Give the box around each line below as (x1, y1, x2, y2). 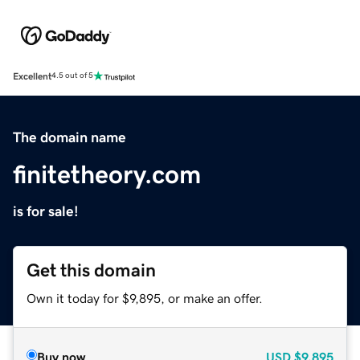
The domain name (13, 129, 126, 145)
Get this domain (27, 260, 156, 280)
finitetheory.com (13, 161, 201, 187)
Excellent (13, 71, 51, 81)
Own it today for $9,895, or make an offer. (27, 291, 263, 305)
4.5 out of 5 (51, 72, 93, 80)
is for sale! (13, 203, 79, 219)
